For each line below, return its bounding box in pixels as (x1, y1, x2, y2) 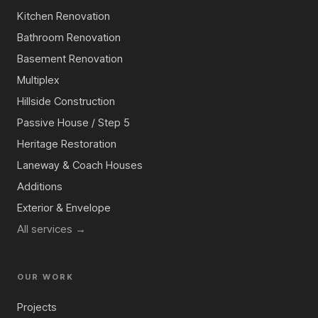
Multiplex (17, 73, 59, 87)
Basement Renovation (17, 52, 123, 66)
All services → (17, 222, 86, 236)
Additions (17, 180, 62, 194)
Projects (17, 300, 57, 314)
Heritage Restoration (17, 137, 116, 151)
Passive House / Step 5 (17, 116, 130, 130)
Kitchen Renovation (17, 9, 110, 23)
